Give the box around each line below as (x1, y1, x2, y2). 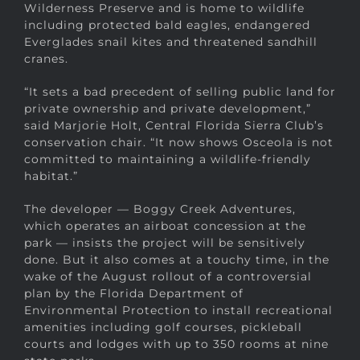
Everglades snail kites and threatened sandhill (24, 35, 317, 50)
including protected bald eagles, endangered (24, 18, 310, 33)
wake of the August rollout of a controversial (24, 269, 312, 284)
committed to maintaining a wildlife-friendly (24, 152, 311, 167)
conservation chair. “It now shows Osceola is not (24, 135, 333, 150)
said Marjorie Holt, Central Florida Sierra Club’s (24, 118, 324, 133)
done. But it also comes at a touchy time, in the (24, 252, 329, 268)
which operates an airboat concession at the (24, 219, 306, 234)
